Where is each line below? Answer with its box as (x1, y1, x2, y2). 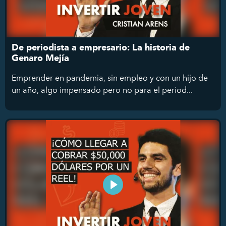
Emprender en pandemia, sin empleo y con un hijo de (12, 71, 208, 84)
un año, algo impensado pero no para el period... (12, 83, 193, 96)
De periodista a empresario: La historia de (12, 40, 190, 55)
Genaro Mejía (12, 50, 69, 66)
